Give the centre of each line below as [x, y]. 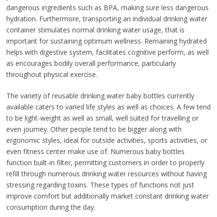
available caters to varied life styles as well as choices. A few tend [108, 107]
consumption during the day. [51, 207]
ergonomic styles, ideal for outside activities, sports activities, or [107, 140]
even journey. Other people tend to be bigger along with [94, 129]
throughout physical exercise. [52, 75]
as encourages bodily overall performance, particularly [91, 63]
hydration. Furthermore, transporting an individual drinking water [107, 19]
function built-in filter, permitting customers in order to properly [105, 163]
